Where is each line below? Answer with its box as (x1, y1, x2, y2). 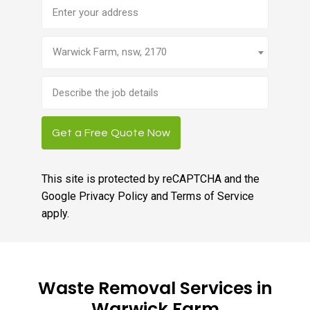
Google (41, 190, 79, 203)
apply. (41, 207, 69, 220)
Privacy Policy (78, 190, 148, 203)
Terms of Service (170, 190, 254, 203)
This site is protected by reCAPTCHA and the (41, 172, 259, 185)
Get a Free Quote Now (51, 127, 170, 138)
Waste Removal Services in (37, 276, 273, 301)
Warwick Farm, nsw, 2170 (52, 46, 167, 58)
